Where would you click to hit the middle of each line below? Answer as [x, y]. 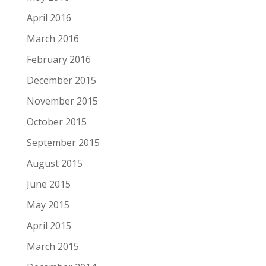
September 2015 [63, 143]
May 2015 [48, 205]
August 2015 [54, 164]
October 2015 [56, 122]
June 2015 [48, 184]
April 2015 [49, 226]
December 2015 [61, 80]
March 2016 [53, 39]
